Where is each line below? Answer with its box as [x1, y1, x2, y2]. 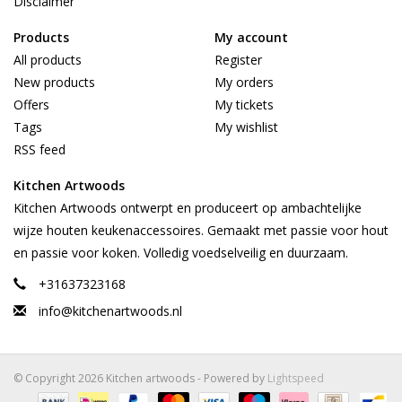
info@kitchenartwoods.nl [39, 302, 182, 320]
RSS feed [13, 141, 66, 159]
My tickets [214, 96, 274, 114]
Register [214, 51, 262, 69]
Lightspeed [267, 371, 324, 387]
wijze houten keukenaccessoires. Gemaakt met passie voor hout [13, 222, 389, 240]
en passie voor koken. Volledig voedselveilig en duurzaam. [13, 244, 348, 262]
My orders [214, 74, 274, 92]
